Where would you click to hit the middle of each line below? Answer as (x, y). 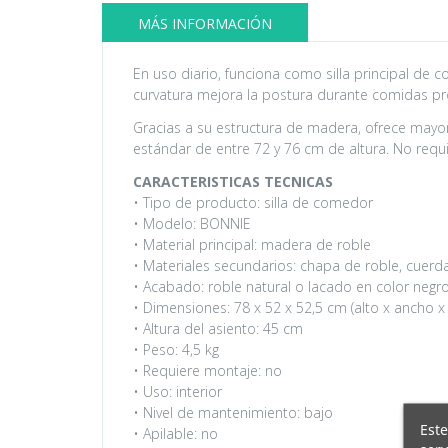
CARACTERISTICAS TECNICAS (233, 181)
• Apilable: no (175, 433)
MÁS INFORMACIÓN (205, 23)
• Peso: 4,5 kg (176, 349)
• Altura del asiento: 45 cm (218, 328)
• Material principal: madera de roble (252, 244)
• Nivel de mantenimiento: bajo (233, 412)
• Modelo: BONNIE (192, 223)
